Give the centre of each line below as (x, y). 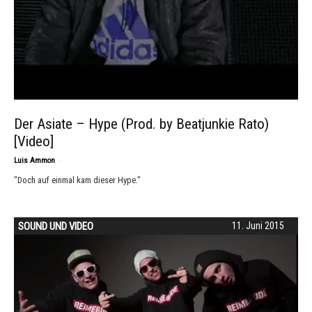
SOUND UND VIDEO (56, 226)
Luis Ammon (34, 161)
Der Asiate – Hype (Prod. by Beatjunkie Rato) (141, 124)
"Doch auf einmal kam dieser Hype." (77, 180)
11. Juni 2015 (258, 226)
